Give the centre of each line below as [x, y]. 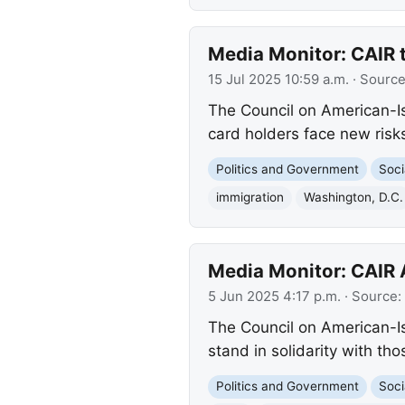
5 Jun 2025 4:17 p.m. [274, 297]
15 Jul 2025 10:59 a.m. [278, 80]
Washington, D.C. [353, 198]
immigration [250, 198]
